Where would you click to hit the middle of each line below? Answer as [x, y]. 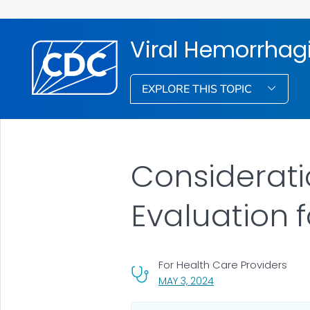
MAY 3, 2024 [186, 281]
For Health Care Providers [222, 264]
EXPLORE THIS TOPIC [199, 89]
